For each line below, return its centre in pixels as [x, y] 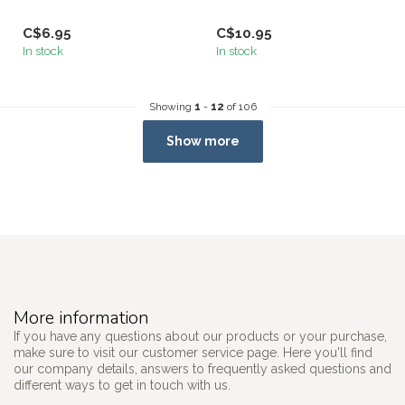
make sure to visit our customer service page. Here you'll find [193, 353]
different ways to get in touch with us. [122, 386]
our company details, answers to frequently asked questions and [202, 369]
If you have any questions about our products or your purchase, [200, 337]
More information [81, 318]
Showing [171, 107]
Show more [202, 141]
